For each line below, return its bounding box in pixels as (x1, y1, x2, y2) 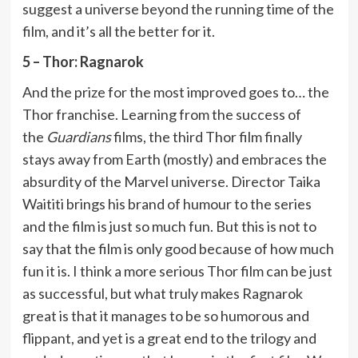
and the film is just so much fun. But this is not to (22, 217, 316, 235)
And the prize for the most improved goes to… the (22, 82, 329, 101)
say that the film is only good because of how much (22, 239, 334, 257)
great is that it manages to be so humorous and (22, 306, 309, 324)
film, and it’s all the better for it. (22, 22, 215, 40)
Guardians (46, 127, 113, 145)
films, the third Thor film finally (113, 127, 302, 145)
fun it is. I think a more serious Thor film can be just (22, 261, 332, 280)
